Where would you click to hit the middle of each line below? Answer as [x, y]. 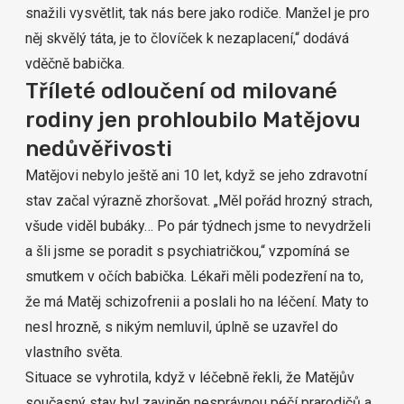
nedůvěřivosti [99, 149]
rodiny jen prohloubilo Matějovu [193, 120]
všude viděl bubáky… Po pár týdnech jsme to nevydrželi [198, 226]
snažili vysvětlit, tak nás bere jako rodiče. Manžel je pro [197, 13]
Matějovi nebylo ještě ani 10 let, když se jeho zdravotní [196, 175]
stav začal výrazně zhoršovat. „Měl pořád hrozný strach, [199, 201]
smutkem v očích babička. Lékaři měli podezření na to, [194, 276]
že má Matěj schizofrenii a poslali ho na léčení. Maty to [197, 302]
